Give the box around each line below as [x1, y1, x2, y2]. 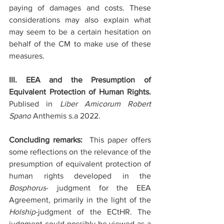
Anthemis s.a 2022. [31, 111, 100, 120]
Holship [9, 207, 35, 216]
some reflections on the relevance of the [9, 147, 151, 156]
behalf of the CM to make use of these [9, 39, 151, 48]
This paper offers [89, 135, 151, 144]
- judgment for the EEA [46, 183, 151, 192]
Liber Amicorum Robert [59, 99, 151, 108]
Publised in [9, 99, 60, 108]
